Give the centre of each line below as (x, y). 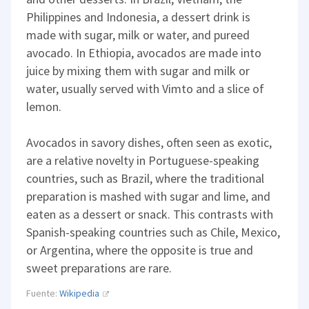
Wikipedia (80, 293)
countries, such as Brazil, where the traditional (146, 178)
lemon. (44, 106)
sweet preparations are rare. (99, 268)
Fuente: (43, 293)
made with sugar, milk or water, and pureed (138, 34)
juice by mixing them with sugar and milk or (138, 70)
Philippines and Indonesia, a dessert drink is (139, 17)
